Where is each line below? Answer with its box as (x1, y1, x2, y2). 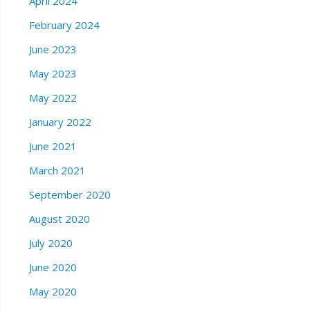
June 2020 (28, 260, 77, 275)
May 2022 (28, 91, 77, 105)
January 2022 (28, 115, 91, 129)
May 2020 (28, 284, 77, 299)
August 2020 (28, 212, 90, 226)
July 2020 (28, 236, 73, 250)
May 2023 (28, 66, 77, 81)
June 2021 (28, 139, 77, 154)
